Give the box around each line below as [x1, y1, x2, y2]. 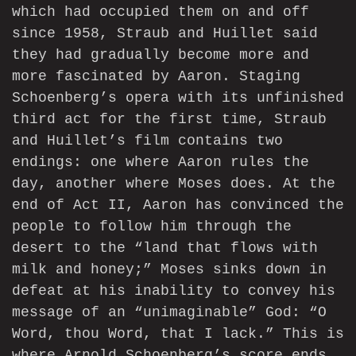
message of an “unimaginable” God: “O [12, 304, 327, 321]
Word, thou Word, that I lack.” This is [12, 326, 344, 342]
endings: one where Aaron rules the [12, 154, 309, 171]
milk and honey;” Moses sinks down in [12, 261, 327, 278]
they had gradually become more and [12, 47, 309, 64]
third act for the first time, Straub [12, 111, 327, 128]
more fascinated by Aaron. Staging [12, 68, 300, 85]
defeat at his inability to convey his [12, 283, 335, 300]
